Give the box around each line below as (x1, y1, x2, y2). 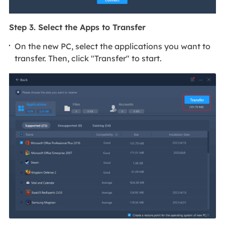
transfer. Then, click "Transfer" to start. (15, 53, 162, 63)
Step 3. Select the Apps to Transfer (9, 22, 146, 33)
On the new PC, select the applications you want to (15, 41, 211, 51)
